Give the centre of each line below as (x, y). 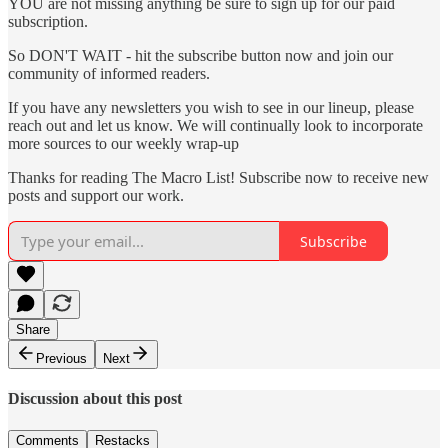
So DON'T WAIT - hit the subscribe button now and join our (200, 56)
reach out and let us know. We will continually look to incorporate (215, 126)
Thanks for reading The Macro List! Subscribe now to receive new (218, 178)
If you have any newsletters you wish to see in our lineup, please (211, 108)
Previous (61, 359)
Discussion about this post (95, 399)
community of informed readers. (109, 74)
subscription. (48, 22)
